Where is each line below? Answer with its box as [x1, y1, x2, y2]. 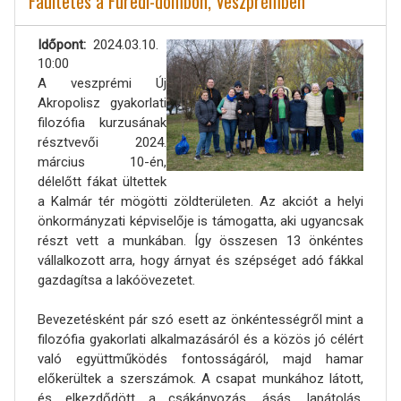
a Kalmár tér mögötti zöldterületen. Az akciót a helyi [38, 192, 363, 209]
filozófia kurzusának [38, 114, 166, 131]
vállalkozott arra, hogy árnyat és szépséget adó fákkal [38, 252, 363, 269]
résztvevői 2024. [38, 133, 166, 150]
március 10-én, [38, 153, 166, 170]
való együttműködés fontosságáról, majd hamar [38, 350, 363, 367]
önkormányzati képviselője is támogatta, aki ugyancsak [38, 212, 363, 229]
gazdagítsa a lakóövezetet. [38, 271, 195, 288]
